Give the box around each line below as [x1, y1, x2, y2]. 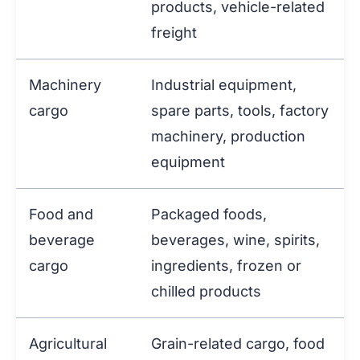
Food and [29, 206, 93, 223]
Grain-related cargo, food [151, 335, 325, 353]
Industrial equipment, [151, 76, 297, 94]
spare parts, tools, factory [151, 102, 329, 120]
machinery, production [151, 128, 305, 145]
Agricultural [29, 335, 107, 353]
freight [151, 24, 197, 42]
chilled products [151, 283, 261, 301]
